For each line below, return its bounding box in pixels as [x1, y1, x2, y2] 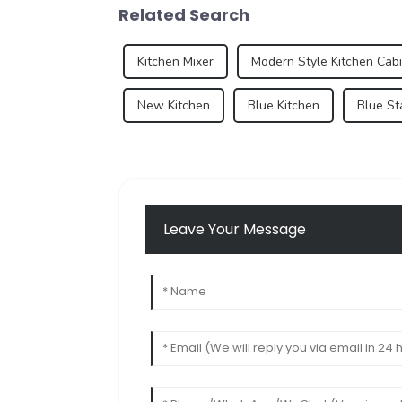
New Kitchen [137, 96, 210, 114]
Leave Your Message [163, 219, 307, 240]
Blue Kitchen [248, 96, 319, 114]
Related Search [118, 3, 249, 26]
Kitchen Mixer [137, 52, 214, 70]
